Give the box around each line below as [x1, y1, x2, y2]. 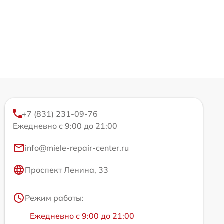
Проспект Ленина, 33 [25, 165, 108, 175]
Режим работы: [25, 193, 84, 203]
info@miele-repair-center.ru [25, 143, 129, 153]
